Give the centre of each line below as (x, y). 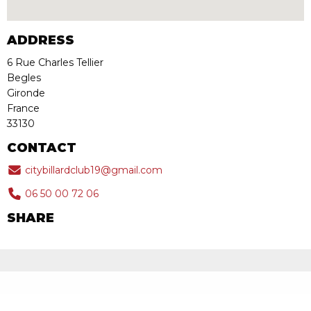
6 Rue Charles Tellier (55, 62)
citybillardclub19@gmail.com (92, 170)
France (23, 108)
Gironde (26, 93)
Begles (24, 78)
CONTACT (42, 148)
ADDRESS (41, 40)
